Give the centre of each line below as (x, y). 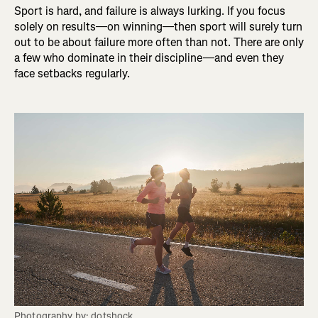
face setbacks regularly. (72, 74)
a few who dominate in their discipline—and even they (149, 58)
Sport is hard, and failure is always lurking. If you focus (150, 11)
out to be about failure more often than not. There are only (159, 43)
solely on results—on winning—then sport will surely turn (158, 27)
